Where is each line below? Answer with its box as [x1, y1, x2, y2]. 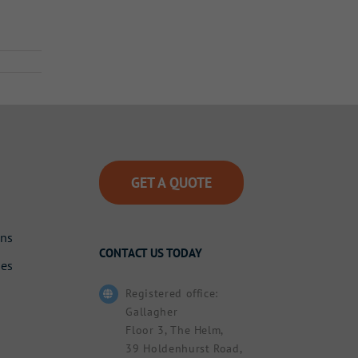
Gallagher [125, 304, 178, 320]
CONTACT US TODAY [98, 245, 202, 261]
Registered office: [125, 286, 219, 301]
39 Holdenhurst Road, [125, 341, 243, 356]
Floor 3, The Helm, [125, 323, 225, 338]
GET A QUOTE [130, 173, 212, 193]
